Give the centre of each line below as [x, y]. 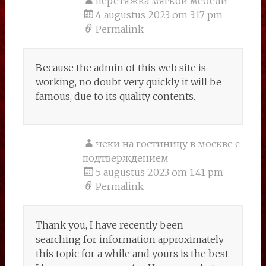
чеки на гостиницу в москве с [167, 144]
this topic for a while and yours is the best [132, 254]
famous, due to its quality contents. [115, 96]
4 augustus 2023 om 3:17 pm [159, 15]
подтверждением [125, 158]
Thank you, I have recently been [109, 225]
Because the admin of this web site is [121, 68]
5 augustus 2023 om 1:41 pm [159, 172]
